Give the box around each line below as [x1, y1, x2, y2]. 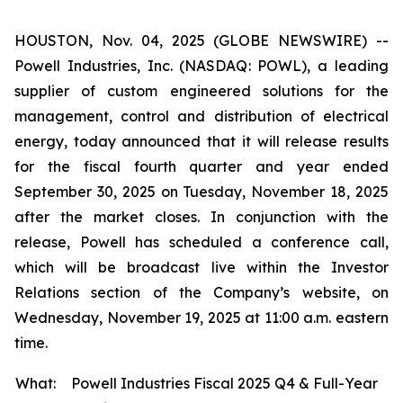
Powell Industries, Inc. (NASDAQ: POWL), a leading [14, 57, 389, 75]
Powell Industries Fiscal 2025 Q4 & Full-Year [71, 374, 378, 392]
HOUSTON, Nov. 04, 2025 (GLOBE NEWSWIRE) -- [14, 31, 389, 49]
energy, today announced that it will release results [14, 132, 389, 150]
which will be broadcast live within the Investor [14, 258, 389, 276]
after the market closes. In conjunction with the [14, 208, 389, 226]
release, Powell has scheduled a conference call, [14, 233, 389, 251]
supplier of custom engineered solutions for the [14, 82, 389, 100]
